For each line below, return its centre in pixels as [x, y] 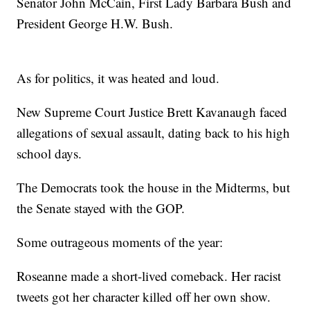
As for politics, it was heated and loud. [118, 78]
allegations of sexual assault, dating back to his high [154, 133]
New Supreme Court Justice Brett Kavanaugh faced [152, 112]
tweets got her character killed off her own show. [144, 297]
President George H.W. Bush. [95, 24]
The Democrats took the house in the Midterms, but [154, 188]
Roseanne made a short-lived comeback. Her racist [149, 276]
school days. [49, 154]
